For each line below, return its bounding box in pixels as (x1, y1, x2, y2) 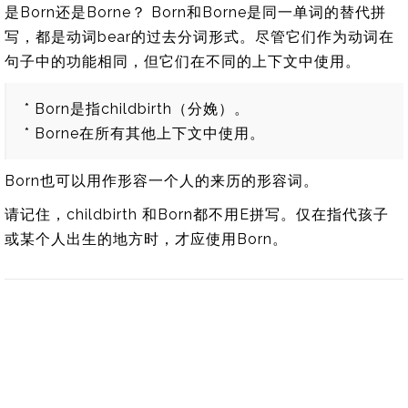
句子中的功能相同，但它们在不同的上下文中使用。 (5, 53, 361, 70)
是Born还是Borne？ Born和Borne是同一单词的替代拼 (5, 4, 386, 21)
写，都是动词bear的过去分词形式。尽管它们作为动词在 (5, 28, 394, 46)
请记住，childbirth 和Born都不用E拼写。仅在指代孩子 (5, 206, 389, 223)
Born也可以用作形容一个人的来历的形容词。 (5, 172, 319, 189)
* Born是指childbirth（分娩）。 (25, 100, 250, 117)
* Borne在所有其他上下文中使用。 (25, 125, 265, 142)
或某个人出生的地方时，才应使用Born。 (5, 230, 288, 248)
